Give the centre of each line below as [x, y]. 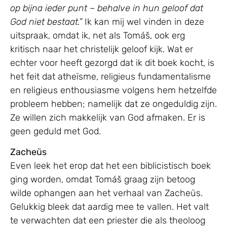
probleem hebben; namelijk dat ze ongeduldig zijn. [113, 104]
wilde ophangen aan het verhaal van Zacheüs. [106, 193]
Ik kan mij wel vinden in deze [143, 22]
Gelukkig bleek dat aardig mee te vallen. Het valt [109, 207]
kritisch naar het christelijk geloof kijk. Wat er [102, 49]
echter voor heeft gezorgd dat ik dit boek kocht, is [112, 63]
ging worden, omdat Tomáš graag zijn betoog [103, 180]
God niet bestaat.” [46, 22]
